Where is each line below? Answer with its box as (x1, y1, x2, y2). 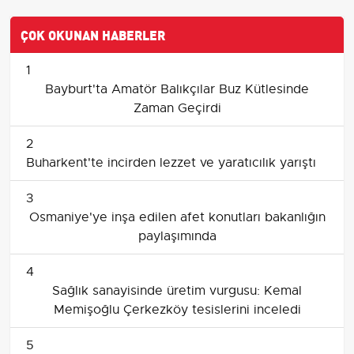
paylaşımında (137, 228, 217, 244)
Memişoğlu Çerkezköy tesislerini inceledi (53, 301, 301, 318)
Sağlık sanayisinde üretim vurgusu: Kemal (52, 282, 302, 299)
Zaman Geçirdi (133, 100, 221, 116)
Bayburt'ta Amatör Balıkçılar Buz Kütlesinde (45, 81, 309, 97)
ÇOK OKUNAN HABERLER (21, 24, 165, 43)
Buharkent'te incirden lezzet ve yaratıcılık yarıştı (26, 154, 316, 171)
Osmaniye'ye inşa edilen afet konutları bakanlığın (28, 209, 326, 225)
